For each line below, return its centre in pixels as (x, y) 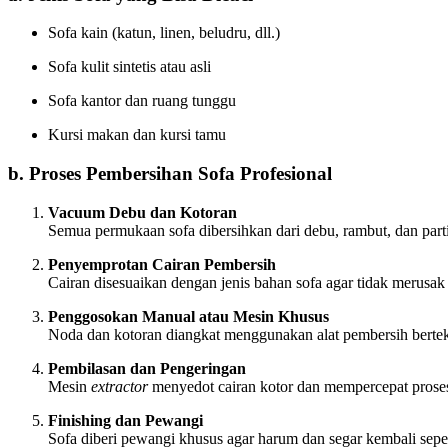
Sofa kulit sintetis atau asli (129, 67)
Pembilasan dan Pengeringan (147, 368)
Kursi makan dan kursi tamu (137, 135)
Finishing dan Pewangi (125, 420)
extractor (119, 386)
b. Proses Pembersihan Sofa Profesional (170, 174)
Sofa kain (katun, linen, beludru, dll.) (164, 33)
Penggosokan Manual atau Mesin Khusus (188, 316)
